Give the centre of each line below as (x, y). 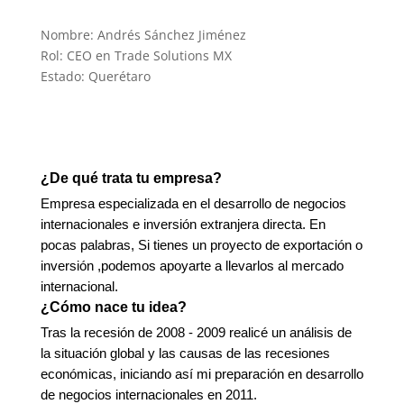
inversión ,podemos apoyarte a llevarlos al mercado (192, 266)
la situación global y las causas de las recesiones (185, 353)
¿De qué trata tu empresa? (131, 179)
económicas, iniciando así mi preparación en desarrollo (202, 374)
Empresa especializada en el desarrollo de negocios (193, 204)
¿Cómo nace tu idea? (113, 308)
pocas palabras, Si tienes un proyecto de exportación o (201, 245)
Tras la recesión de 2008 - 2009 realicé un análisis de (196, 333)
